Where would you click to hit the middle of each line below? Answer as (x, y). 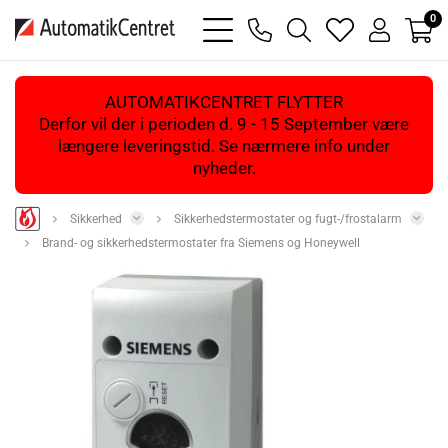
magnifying (345, 27)
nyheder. (224, 168)
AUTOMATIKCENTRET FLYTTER (224, 102)
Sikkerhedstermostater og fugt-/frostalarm (288, 219)
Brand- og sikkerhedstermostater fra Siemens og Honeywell (201, 243)
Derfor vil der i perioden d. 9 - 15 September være (224, 124)
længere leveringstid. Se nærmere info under (224, 146)
